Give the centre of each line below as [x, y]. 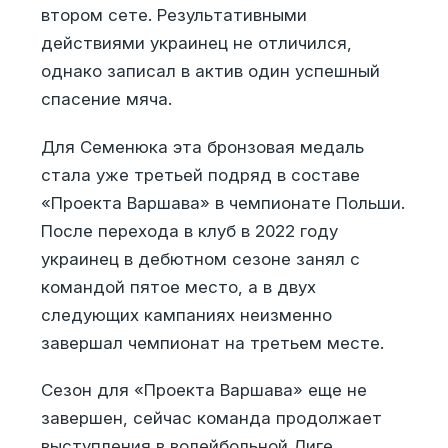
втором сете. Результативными [173, 15]
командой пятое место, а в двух [178, 286]
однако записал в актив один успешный [210, 71]
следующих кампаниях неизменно [186, 314]
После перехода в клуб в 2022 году [189, 230]
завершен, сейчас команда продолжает [211, 418]
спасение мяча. [106, 99]
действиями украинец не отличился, [196, 43]
